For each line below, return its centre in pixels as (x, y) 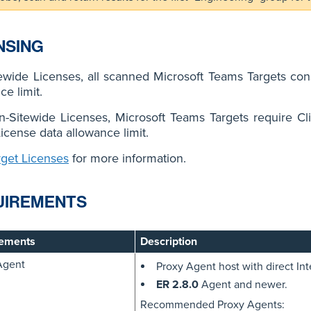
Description (168, 242)
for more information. (127, 159)
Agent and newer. (243, 285)
